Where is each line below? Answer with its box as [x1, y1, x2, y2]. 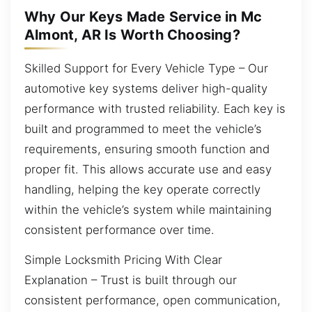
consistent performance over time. [24, 222, 214, 237]
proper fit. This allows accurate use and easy [24, 162, 272, 176]
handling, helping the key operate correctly [24, 182, 260, 196]
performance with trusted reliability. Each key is [24, 101, 286, 116]
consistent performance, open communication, [24, 293, 281, 308]
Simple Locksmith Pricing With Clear [24, 253, 222, 267]
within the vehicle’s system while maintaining [24, 202, 272, 217]
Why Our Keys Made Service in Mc [24, 8, 263, 25]
